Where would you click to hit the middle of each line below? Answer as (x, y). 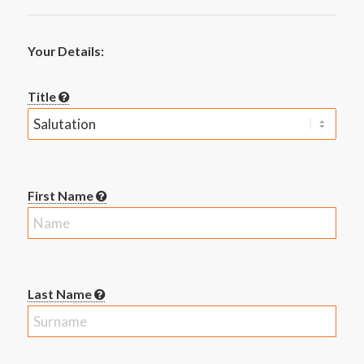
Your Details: (65, 51)
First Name (61, 195)
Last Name (61, 295)
